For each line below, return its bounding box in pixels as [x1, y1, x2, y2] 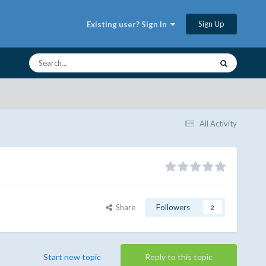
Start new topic [43, 252, 102, 262]
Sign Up [198, 18, 225, 28]
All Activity [199, 118, 237, 128]
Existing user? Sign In [87, 19, 171, 29]
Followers [156, 202, 191, 213]
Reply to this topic [145, 252, 213, 262]
